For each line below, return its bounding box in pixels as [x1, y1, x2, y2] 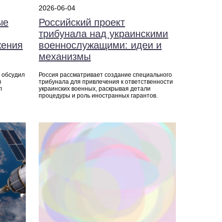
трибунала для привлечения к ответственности [39, 78, 173, 86]
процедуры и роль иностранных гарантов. [39, 92, 158, 100]
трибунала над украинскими [39, 28, 168, 40]
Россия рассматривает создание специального [39, 71, 172, 79]
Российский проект [39, 17, 125, 28]
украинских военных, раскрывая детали [39, 85, 151, 93]
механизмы [39, 51, 91, 62]
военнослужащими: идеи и [39, 40, 162, 51]
